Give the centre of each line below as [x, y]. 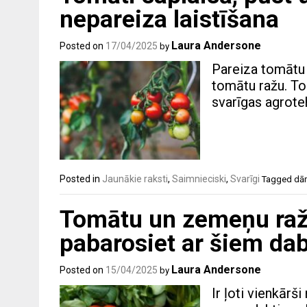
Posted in [81, 179]
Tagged [278, 179]
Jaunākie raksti [135, 179]
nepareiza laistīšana [169, 20]
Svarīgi [245, 179]
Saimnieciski [199, 179]
